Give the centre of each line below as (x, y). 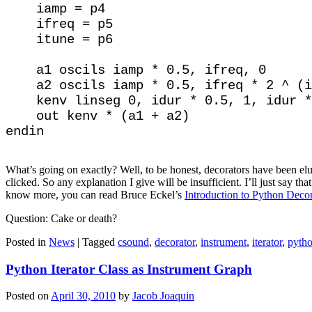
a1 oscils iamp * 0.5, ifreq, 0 (136, 70)
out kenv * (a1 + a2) (97, 116)
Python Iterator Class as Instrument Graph (129, 269)
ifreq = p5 (59, 24)
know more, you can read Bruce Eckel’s (95, 194)
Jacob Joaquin (163, 296)
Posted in (26, 242)
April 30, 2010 (83, 296)
